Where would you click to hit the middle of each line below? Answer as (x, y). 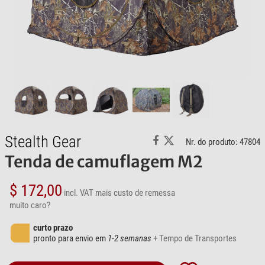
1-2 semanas (130, 239)
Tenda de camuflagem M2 (104, 162)
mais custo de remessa (135, 193)
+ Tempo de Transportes (195, 239)
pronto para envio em (70, 239)
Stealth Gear (43, 142)
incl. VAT (79, 193)
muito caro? (30, 206)
